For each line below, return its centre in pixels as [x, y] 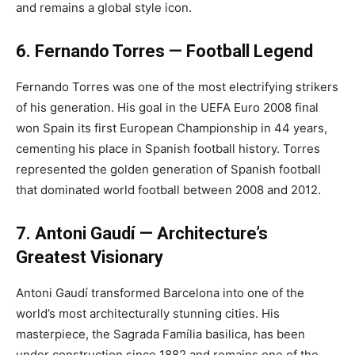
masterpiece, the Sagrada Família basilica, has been [160, 334]
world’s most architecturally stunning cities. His [148, 313]
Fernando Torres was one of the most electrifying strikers [177, 86]
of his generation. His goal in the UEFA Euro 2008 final [167, 107]
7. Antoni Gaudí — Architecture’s [142, 233]
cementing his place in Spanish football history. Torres [168, 148]
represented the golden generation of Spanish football [168, 169]
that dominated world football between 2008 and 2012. [168, 189]
